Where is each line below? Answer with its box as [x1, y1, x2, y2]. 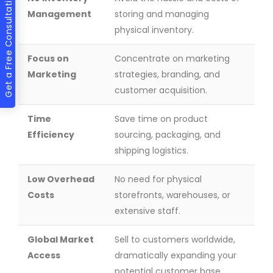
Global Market [27, 233, 94, 246]
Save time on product [115, 113, 208, 125]
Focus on [27, 52, 69, 65]
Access [27, 249, 60, 261]
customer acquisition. [115, 84, 207, 96]
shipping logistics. [115, 144, 188, 157]
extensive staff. [115, 205, 180, 217]
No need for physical [115, 173, 202, 185]
